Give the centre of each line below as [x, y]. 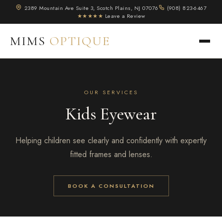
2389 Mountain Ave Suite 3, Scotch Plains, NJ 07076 [91, 8]
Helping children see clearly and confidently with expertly [111, 140]
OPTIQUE [80, 41]
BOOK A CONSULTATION [111, 186]
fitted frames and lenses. [111, 154]
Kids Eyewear [111, 114]
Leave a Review [125, 16]
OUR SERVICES [111, 92]
